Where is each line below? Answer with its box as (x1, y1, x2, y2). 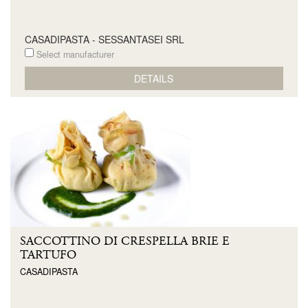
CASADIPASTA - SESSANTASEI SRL (24, 32, 184, 46)
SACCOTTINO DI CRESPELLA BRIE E (20, 233, 230, 250)
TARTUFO (20, 247, 76, 263)
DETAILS (134, 71, 174, 85)
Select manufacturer (33, 48, 114, 60)
